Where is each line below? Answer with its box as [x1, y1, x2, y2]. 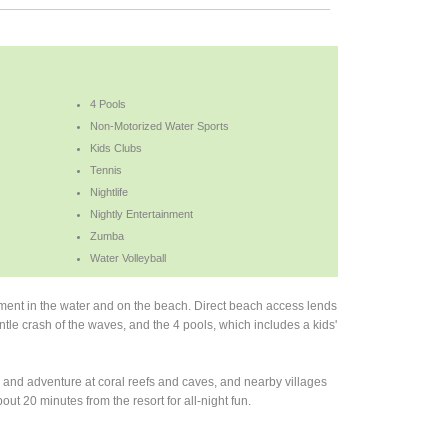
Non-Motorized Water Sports [90, 119, 230, 132]
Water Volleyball [90, 251, 167, 264]
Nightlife [90, 185, 129, 198]
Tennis [90, 163, 123, 176]
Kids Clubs [90, 141, 143, 154]
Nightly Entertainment [90, 207, 194, 220]
